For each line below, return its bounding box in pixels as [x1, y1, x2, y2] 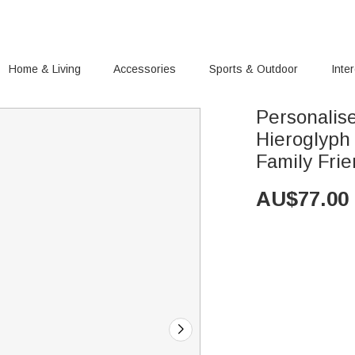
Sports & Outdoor [209, 63, 299, 75]
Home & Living [8, 63, 81, 75]
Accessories [113, 63, 177, 75]
